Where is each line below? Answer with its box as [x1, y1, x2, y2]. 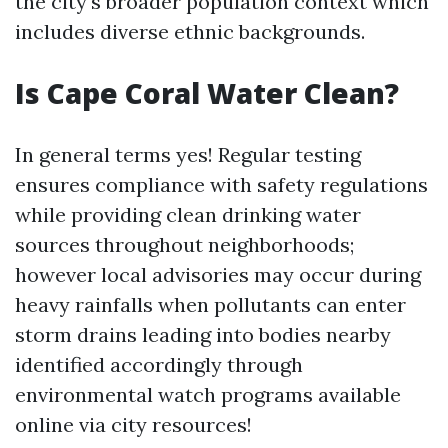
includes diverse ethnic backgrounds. [15, 19, 365, 44]
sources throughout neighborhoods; [15, 232, 354, 257]
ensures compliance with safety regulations [15, 172, 428, 197]
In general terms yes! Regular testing [15, 142, 361, 167]
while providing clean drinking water [15, 202, 361, 227]
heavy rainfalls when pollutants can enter [15, 292, 406, 317]
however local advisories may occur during [15, 262, 421, 287]
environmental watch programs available [15, 382, 401, 407]
